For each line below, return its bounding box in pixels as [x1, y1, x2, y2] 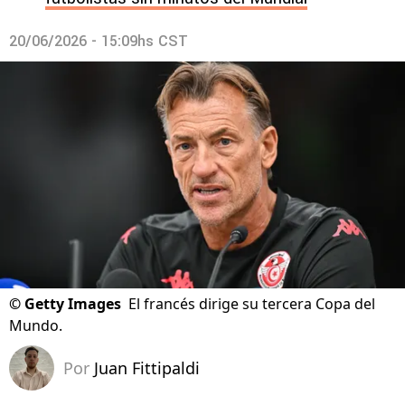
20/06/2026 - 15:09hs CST [9, 31, 188, 52]
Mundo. [9, 316, 62, 336]
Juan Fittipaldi [94, 357, 200, 380]
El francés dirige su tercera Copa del [128, 294, 375, 315]
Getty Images [24, 294, 121, 315]
